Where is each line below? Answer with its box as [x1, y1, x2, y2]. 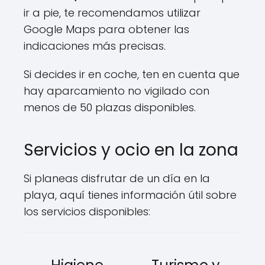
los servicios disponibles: [24, 204, 150, 219]
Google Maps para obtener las [24, 22, 189, 37]
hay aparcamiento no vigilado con [24, 83, 209, 98]
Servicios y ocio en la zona [24, 138, 238, 161]
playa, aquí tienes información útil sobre [24, 188, 237, 202]
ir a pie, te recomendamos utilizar [24, 5, 201, 20]
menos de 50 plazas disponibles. [24, 100, 196, 115]
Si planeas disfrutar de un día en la [24, 171, 210, 186]
